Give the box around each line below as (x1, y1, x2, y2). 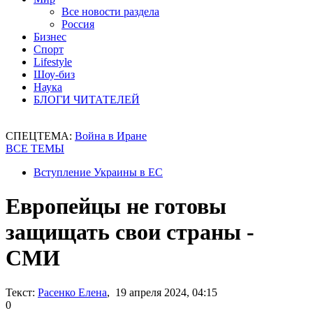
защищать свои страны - (6, 219, 254, 245)
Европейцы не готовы (6, 194, 226, 219)
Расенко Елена (38, 286, 107, 298)
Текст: (6, 286, 35, 298)
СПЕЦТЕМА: (6, 130, 75, 142)
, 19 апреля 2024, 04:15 (107, 286, 217, 298)
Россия (61, 18, 94, 30)
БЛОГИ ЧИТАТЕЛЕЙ (34, 94, 140, 105)
